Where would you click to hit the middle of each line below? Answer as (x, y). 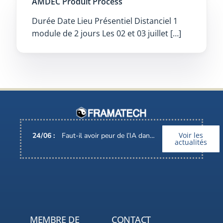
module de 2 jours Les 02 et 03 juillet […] (106, 33)
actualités (191, 142)
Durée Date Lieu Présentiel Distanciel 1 (105, 21)
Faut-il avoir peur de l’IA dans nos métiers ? (106, 135)
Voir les (191, 135)
